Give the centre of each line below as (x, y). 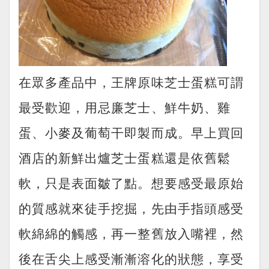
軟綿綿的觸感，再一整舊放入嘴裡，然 (131, 233)
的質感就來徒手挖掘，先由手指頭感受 (131, 207)
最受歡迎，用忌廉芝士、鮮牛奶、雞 (125, 107)
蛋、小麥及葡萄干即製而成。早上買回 (131, 132)
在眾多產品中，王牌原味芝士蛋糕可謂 (131, 81)
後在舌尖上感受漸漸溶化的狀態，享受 (131, 258)
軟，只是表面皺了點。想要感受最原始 (131, 182)
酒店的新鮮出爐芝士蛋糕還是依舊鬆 (125, 157)
